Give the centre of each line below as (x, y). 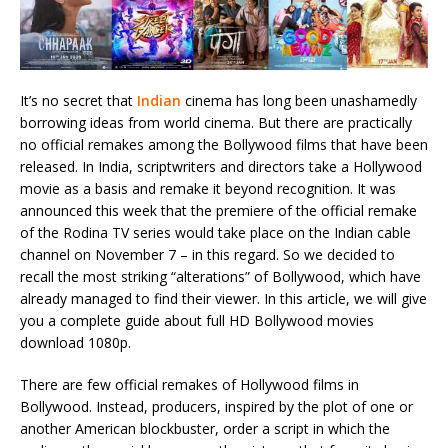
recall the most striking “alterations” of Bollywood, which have (220, 277)
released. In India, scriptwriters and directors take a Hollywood (221, 167)
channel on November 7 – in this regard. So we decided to (207, 255)
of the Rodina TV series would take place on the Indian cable (215, 233)
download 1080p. (75, 343)
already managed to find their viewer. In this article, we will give (223, 299)
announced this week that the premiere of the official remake (218, 211)
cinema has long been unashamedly (299, 101)
